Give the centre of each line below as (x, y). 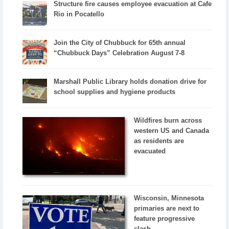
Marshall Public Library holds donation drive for (130, 81)
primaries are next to (167, 209)
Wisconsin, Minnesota (169, 198)
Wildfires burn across (168, 120)
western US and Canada (172, 130)
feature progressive (165, 219)
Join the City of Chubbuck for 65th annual (120, 42)
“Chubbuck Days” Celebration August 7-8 (119, 53)
